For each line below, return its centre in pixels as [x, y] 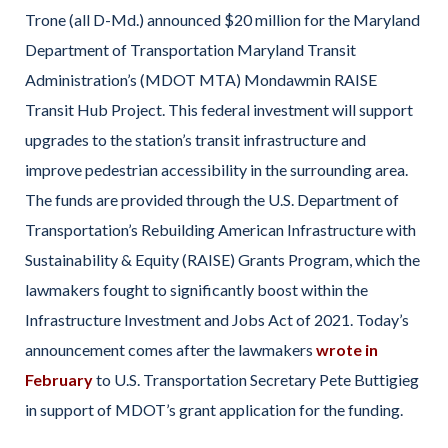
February [59, 379]
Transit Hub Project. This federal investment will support [219, 109]
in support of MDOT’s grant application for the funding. [214, 409]
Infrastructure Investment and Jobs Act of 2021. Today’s [217, 319]
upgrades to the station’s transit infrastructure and [195, 139]
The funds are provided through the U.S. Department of [212, 199]
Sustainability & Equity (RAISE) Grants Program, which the [222, 259]
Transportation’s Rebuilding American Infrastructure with [220, 229]
